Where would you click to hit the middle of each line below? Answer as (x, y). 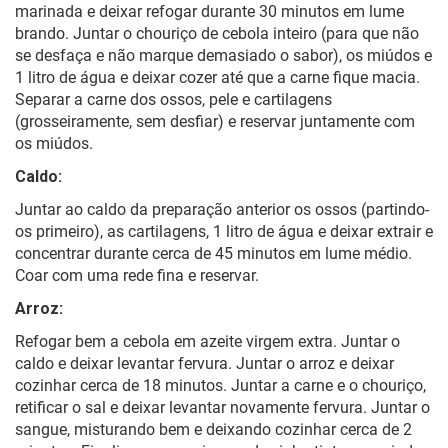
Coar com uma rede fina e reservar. (137, 276)
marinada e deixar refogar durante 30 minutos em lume (209, 12)
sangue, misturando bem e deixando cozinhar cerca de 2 (213, 430)
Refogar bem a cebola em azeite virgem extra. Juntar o (207, 342)
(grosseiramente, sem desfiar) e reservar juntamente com (215, 122)
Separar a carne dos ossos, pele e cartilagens (173, 100)
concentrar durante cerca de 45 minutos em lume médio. (213, 254)
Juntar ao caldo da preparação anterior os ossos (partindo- (222, 210)
